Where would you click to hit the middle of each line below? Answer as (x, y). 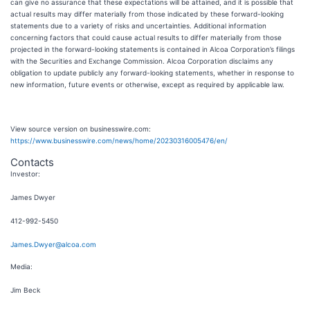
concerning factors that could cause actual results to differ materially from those (146, 37)
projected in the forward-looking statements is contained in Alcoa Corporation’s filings (153, 49)
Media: (21, 266)
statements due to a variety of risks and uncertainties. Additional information (138, 26)
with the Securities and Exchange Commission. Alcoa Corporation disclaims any (142, 61)
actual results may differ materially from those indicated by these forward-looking (147, 14)
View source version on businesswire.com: (81, 129)
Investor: (25, 174)
